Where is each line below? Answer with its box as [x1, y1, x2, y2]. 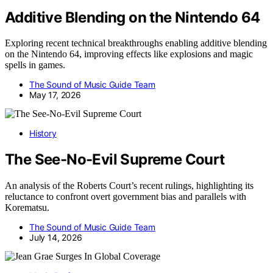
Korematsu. [5, 202, 49, 213]
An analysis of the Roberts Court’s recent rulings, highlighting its [5, 180, 253, 191]
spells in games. [5, 60, 65, 71]
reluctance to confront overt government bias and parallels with [5, 191, 246, 202]
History [29, 128, 57, 139]
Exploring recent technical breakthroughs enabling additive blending [5, 38, 267, 49]
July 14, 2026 [29, 232, 82, 243]
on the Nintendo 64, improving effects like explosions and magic [5, 49, 253, 60]
